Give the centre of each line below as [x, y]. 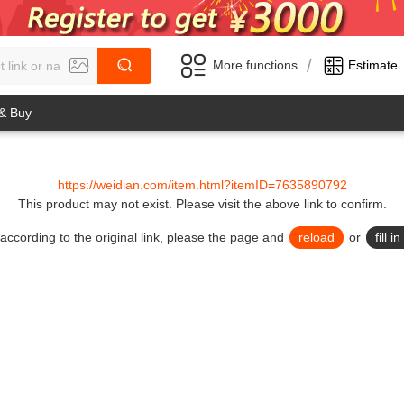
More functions [255, 65]
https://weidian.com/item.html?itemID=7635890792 [202, 185]
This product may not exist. [96, 204]
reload [317, 237]
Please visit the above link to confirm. [281, 204]
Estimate [373, 65]
